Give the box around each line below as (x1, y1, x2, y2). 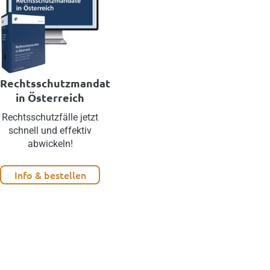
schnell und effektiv (8, 125, 92, 137)
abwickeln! (27, 138, 73, 150)
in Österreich (16, 90, 85, 105)
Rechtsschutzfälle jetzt (2, 111, 99, 124)
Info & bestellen (14, 168, 86, 182)
